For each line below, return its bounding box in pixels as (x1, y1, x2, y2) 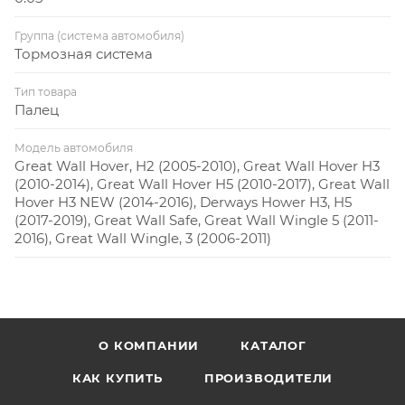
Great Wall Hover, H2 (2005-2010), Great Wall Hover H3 (14, 156, 380, 174)
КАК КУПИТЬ (71, 371, 163, 385)
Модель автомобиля (14, 140, 133, 155)
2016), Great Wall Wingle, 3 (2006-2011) (14, 229, 271, 247)
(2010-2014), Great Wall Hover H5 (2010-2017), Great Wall (14, 174, 390, 193)
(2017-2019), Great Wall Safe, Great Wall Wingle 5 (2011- (14, 211, 379, 229)
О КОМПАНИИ (99, 338, 200, 353)
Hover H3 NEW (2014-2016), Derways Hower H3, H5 (14, 193, 352, 211)
